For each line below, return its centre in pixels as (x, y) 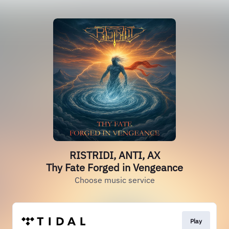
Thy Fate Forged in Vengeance (114, 167)
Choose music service (114, 180)
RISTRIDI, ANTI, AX (114, 155)
